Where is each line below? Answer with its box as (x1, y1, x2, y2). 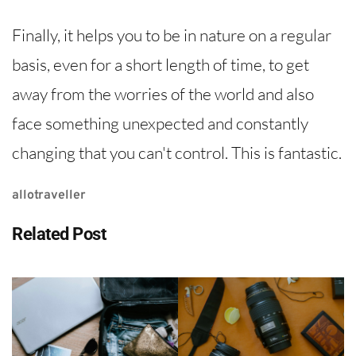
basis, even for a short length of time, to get (12, 54, 309, 75)
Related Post (12, 224, 106, 245)
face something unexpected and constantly (12, 113, 308, 134)
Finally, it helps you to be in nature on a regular (12, 25, 331, 46)
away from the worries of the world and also (12, 83, 314, 105)
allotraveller (12, 188, 86, 204)
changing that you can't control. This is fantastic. (12, 142, 342, 164)
